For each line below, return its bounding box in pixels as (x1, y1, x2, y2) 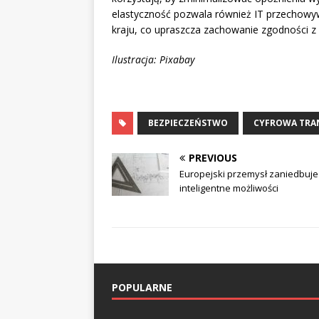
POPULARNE (112, 281, 172, 295)
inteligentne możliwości (179, 182, 278, 195)
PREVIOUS (189, 151, 237, 165)
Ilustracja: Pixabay (112, 53, 194, 67)
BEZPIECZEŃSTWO (148, 117, 228, 130)
